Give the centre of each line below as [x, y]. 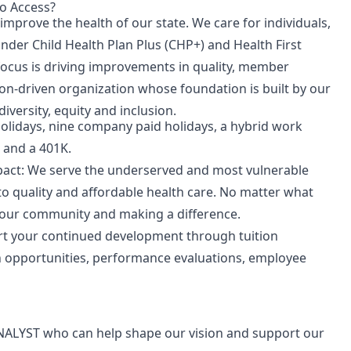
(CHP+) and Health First [232, 45]
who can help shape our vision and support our [182, 333]
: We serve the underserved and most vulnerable [165, 170]
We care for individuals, [261, 23]
